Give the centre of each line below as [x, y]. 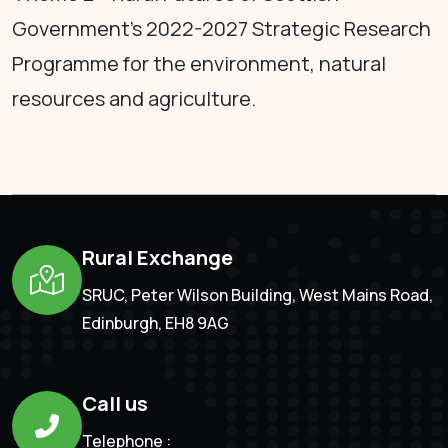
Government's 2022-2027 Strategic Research [221, 29]
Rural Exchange [157, 258]
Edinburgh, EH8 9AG [155, 323]
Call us [115, 404]
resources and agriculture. [134, 99]
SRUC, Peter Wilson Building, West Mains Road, [257, 295]
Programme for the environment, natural [199, 64]
